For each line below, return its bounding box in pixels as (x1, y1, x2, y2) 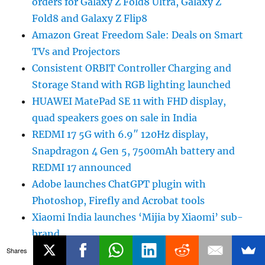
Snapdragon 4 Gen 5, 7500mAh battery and (32, 144, 235, 157)
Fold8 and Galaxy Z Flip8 (32, 12, 148, 24)
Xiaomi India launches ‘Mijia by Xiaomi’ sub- (32, 211, 244, 223)
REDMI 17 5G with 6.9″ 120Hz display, (32, 128, 209, 140)
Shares (6, 245, 27, 255)
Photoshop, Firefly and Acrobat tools (32, 194, 205, 206)
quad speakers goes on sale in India (32, 111, 198, 124)
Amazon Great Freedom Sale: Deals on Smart (32, 28, 244, 41)
